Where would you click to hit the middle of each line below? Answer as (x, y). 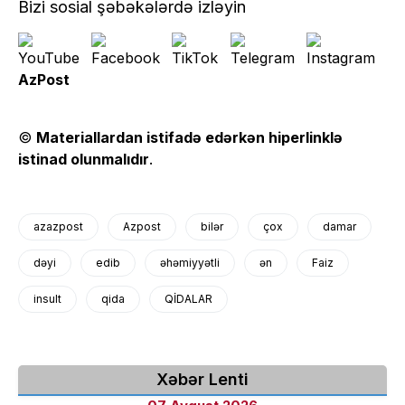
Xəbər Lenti (202, 380)
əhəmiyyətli (190, 263)
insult (47, 299)
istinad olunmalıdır (84, 160)
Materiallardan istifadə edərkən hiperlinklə (189, 138)
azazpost (58, 227)
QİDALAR (188, 299)
